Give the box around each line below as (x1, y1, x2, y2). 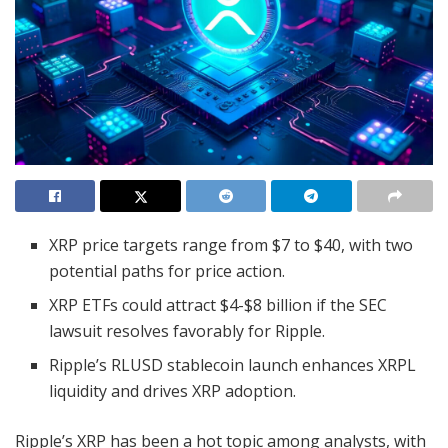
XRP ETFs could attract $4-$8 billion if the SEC (49, 294, 388, 317)
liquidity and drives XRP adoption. (49, 380, 297, 403)
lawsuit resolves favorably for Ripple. (49, 320, 326, 343)
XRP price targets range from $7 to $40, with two (49, 234, 414, 257)
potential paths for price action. (49, 260, 286, 283)
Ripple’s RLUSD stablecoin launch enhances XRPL (49, 354, 417, 377)
